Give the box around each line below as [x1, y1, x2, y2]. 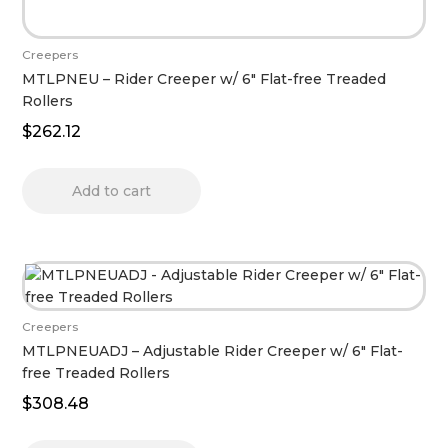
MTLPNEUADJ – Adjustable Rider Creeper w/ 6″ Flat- [22, 341, 404, 360]
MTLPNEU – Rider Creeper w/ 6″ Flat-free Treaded [22, 69, 387, 88]
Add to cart [72, 181, 152, 200]
